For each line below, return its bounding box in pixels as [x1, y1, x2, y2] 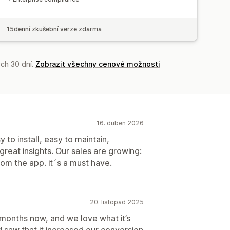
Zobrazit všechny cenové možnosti [35, 59, 160, 68]
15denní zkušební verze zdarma [7, 25, 102, 33]
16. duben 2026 [97, 119, 144, 127]
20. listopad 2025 [90, 198, 144, 206]
